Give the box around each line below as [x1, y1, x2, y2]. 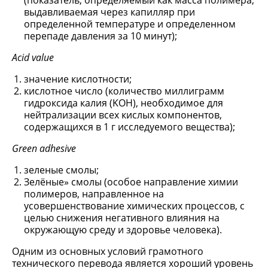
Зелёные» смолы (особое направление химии [24, 175, 238, 188]
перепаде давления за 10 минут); [24, 29, 177, 42]
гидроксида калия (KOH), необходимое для [24, 96, 223, 109]
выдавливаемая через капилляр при [24, 5, 195, 19]
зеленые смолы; [24, 163, 99, 176]
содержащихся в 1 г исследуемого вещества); [24, 120, 235, 133]
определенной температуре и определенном [24, 17, 236, 31]
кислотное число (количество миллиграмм [24, 84, 224, 98]
